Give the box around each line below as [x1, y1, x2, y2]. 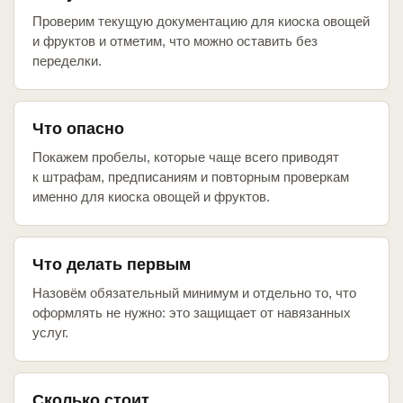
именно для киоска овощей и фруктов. [32, 189, 270, 205]
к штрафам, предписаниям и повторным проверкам [32, 169, 349, 185]
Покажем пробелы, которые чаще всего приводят [32, 149, 339, 166]
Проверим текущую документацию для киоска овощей [32, 13, 370, 30]
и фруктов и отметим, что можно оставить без [32, 33, 318, 49]
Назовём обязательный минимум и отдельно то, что [32, 285, 356, 301]
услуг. [32, 325, 68, 341]
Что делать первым [32, 255, 191, 274]
